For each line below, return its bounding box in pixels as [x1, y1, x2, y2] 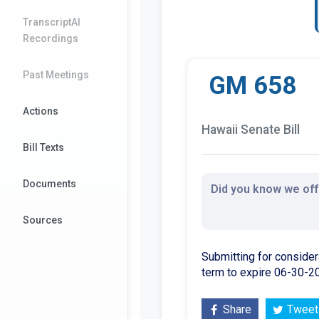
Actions [23, 105, 58, 117]
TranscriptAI [23, 16, 80, 28]
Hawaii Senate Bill [202, 122, 300, 137]
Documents [23, 178, 76, 189]
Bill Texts [23, 142, 64, 153]
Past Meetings [23, 69, 89, 80]
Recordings [23, 33, 78, 44]
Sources [23, 214, 63, 226]
